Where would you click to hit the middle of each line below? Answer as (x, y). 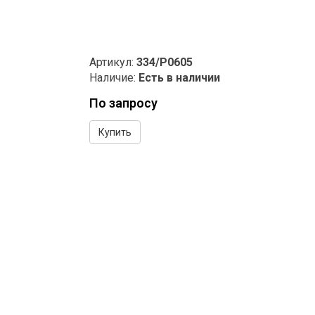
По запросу (123, 103)
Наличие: (114, 77)
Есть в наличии (179, 77)
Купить (115, 132)
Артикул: (113, 62)
